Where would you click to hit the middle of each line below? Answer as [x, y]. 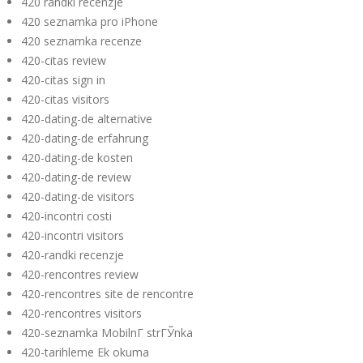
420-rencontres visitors [81, 313]
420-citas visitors [65, 99]
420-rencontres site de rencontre [107, 294]
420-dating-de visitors [78, 196]
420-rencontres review [80, 274]
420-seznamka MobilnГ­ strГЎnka [107, 333]
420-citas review [64, 60]
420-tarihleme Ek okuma [85, 352]
